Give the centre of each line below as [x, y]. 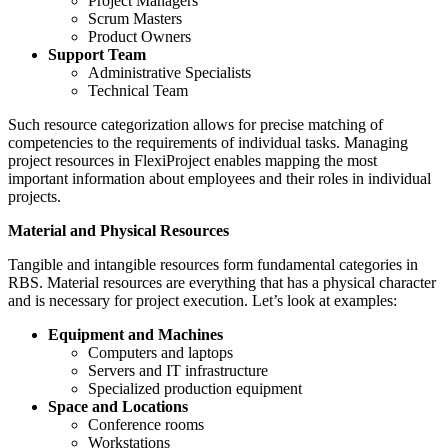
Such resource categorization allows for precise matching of [195, 124]
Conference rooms [146, 424]
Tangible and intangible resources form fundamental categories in [213, 264]
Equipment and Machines [135, 334]
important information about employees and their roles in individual [219, 178]
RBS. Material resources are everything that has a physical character [222, 282]
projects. [34, 196]
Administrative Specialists [169, 72]
